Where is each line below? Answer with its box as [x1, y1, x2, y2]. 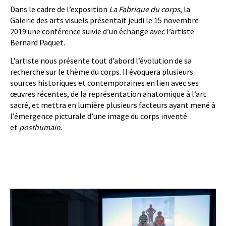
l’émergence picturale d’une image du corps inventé [10, 111, 187, 121]
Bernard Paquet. [10, 37, 65, 47]
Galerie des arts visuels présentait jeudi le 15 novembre [10, 15, 199, 25]
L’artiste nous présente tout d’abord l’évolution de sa [10, 55, 192, 66]
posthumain [19, 122, 61, 132]
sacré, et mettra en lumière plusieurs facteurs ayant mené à [10, 100, 215, 110]
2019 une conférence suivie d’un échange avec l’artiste [10, 26, 194, 36]
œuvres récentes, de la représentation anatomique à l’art [10, 89, 206, 99]
